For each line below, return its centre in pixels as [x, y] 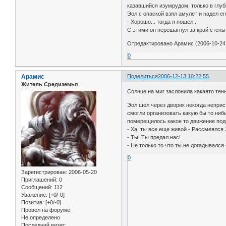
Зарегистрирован [43, 172]
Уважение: [34, 194]
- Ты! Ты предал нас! [154, 137]
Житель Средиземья [49, 84]
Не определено [41, 217]
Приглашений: [39, 179]
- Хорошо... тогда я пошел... [163, 22]
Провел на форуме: [46, 210]
